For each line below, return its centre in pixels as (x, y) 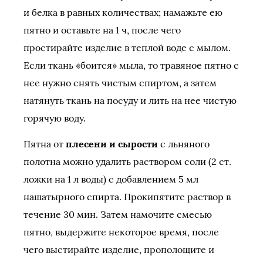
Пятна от (45, 144)
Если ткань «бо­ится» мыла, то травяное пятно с (131, 65)
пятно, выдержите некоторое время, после (121, 232)
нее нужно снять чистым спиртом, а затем (120, 83)
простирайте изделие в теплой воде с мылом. (127, 48)
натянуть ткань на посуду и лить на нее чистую (130, 100)
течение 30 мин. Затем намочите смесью (118, 214)
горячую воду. (55, 118)
